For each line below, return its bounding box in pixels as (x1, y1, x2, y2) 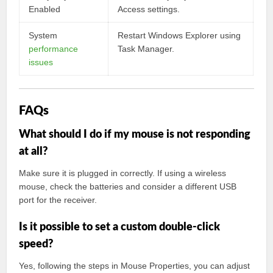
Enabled (29, 4, 61, 14)
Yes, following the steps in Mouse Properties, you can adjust (19, 261, 250, 271)
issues (29, 57, 54, 67)
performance (29, 44, 79, 54)
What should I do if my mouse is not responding (19, 129, 251, 140)
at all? (19, 146, 48, 157)
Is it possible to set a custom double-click (19, 222, 221, 233)
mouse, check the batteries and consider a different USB (19, 182, 237, 191)
